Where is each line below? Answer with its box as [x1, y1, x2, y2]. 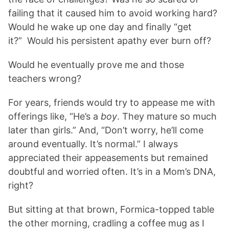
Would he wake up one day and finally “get [8, 21, 192, 32]
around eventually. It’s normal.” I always [8, 138, 178, 149]
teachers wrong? [8, 73, 81, 84]
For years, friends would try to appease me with [8, 97, 215, 108]
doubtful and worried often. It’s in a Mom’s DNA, [8, 166, 216, 177]
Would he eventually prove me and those [8, 59, 184, 70]
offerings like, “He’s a [8, 110, 101, 122]
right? [8, 179, 33, 191]
